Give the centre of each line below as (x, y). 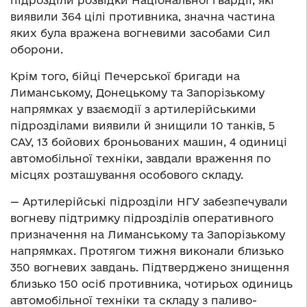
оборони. (37, 50)
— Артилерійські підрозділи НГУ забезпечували (149, 202)
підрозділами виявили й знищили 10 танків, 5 (143, 126)
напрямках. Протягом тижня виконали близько (147, 251)
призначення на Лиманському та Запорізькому (148, 235)
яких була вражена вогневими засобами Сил (140, 33)
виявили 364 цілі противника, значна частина (143, 17)
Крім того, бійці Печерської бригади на (125, 76)
